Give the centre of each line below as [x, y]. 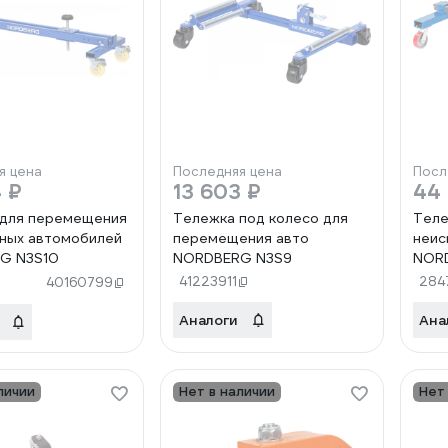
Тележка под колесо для [260, 218]
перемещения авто [241, 238]
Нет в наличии [227, 391]
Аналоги [208, 320]
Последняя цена [227, 171]
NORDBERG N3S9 [232, 258]
